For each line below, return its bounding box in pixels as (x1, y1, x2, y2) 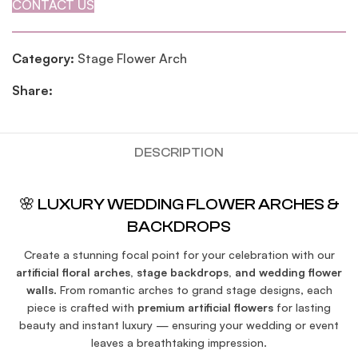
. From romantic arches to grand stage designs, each (53, 283, 332, 297)
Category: (12, 50, 74, 67)
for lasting (273, 300, 331, 315)
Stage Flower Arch (78, 50, 187, 67)
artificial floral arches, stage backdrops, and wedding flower (16, 265, 342, 280)
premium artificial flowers (137, 300, 273, 315)
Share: (12, 82, 53, 99)
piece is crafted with (27, 300, 137, 315)
